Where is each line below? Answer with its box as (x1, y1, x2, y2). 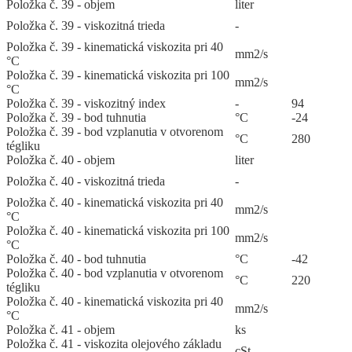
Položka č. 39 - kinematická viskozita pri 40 (6, 40, 223, 54)
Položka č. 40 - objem (6, 153, 115, 167)
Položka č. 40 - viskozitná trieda (6, 174, 165, 189)
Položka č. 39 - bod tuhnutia (6, 111, 146, 125)
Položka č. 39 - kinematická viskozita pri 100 (6, 68, 229, 82)
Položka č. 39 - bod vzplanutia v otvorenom (6, 125, 223, 139)
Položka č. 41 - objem (6, 323, 115, 337)
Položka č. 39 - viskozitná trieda (6, 19, 165, 33)
